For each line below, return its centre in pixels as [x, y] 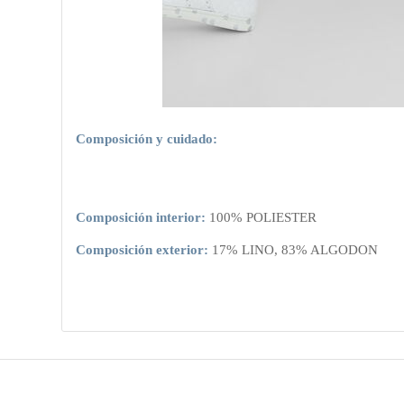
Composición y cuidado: [147, 138]
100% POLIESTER [262, 217]
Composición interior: [141, 217]
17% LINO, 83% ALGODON [294, 250]
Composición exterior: [142, 250]
